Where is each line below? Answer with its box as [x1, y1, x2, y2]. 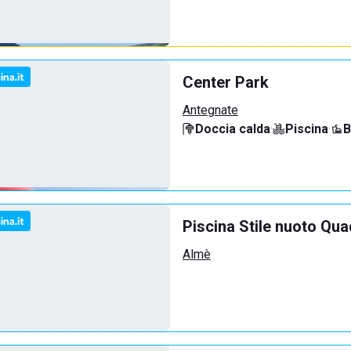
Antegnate [183, 103, 238, 118]
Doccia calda [195, 121, 270, 136]
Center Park [183, 73, 269, 92]
